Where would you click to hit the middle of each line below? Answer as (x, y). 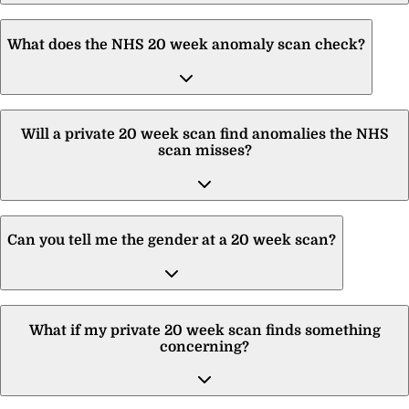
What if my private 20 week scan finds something (204, 330)
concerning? (204, 346)
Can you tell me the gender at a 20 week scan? (172, 241)
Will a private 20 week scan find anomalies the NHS (204, 135)
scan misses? (204, 151)
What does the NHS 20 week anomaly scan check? (186, 44)
